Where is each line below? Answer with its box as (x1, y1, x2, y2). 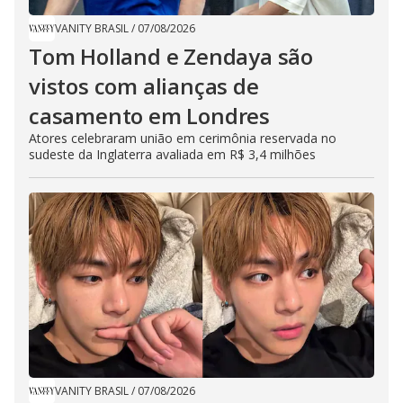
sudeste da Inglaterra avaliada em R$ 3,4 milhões (29, 146, 316, 164)
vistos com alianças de (29, 71, 259, 102)
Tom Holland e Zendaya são (29, 41, 313, 72)
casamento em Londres (29, 101, 271, 131)
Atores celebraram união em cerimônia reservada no (29, 130, 336, 148)
